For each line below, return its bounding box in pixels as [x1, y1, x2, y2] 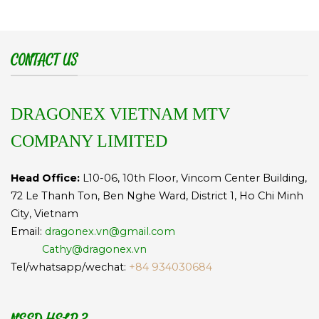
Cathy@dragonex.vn [39, 243, 147, 256]
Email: [11, 225, 42, 239]
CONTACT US [11, 51, 78, 70]
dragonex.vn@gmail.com [45, 225, 175, 239]
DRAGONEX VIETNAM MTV [11, 104, 230, 123]
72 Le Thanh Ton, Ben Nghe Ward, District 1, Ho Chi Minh [11, 189, 303, 203]
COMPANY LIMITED [11, 131, 167, 150]
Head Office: [11, 172, 80, 185]
